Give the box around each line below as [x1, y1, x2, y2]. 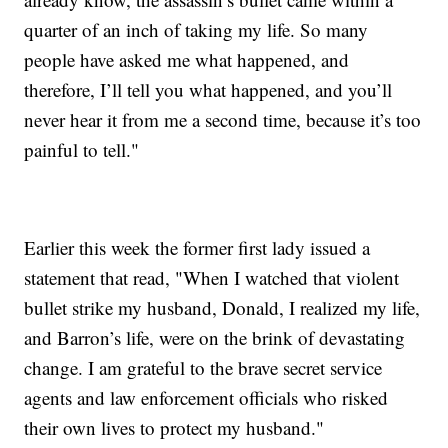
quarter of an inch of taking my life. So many [24, 16, 369, 42]
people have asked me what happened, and [24, 46, 350, 72]
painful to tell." [24, 136, 140, 162]
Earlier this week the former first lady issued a [24, 234, 371, 260]
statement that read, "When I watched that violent [24, 264, 400, 290]
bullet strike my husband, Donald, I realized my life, [24, 294, 421, 320]
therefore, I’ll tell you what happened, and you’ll [24, 76, 393, 102]
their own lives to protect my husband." [24, 414, 325, 440]
